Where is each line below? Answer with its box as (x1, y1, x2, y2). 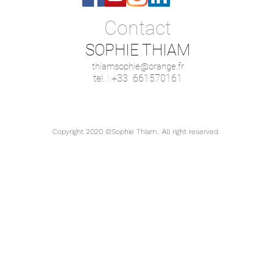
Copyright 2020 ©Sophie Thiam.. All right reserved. (52, 127, 219, 136)
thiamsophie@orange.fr (91, 61, 184, 72)
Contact (104, 16, 171, 40)
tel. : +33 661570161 (93, 73, 182, 84)
